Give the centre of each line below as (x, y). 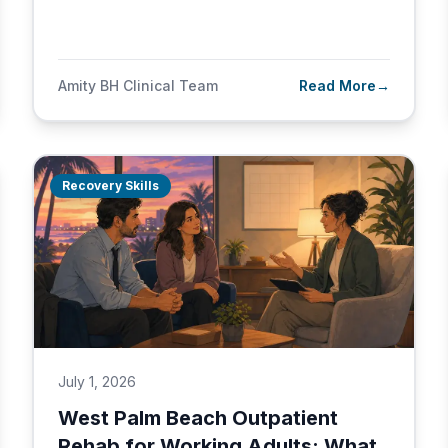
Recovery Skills (110, 185)
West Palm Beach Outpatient (198, 418)
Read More (337, 85)
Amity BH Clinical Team (138, 85)
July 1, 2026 (97, 381)
